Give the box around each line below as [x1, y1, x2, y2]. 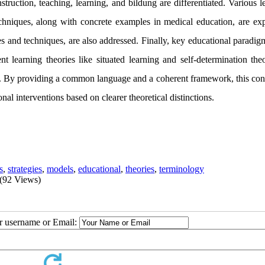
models [47, 163, 73, 174]
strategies [8, 163, 42, 174]
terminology [159, 163, 204, 174]
